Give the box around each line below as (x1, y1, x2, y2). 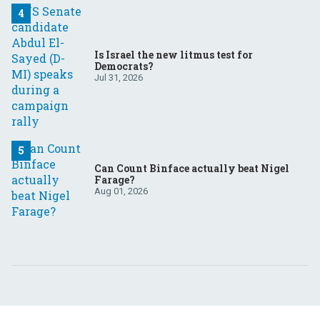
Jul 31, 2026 (94, 72, 143, 84)
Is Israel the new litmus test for (94, 48, 253, 62)
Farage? (94, 173, 135, 187)
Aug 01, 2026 (94, 186, 148, 197)
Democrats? (94, 59, 154, 74)
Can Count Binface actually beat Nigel (94, 161, 289, 176)
